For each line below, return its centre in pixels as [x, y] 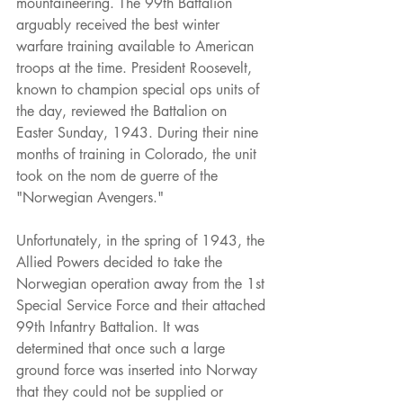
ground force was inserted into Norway [139, 371]
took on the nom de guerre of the [119, 176]
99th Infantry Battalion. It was [110, 327]
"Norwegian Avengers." [90, 198]
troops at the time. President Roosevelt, [136, 68]
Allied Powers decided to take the [121, 263]
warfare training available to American [137, 47]
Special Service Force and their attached [143, 306]
